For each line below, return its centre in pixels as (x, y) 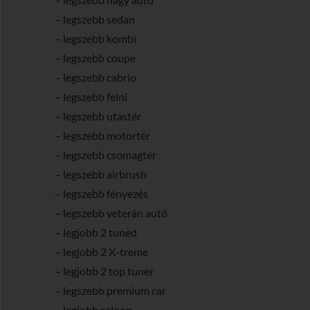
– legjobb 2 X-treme (101, 252)
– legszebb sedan (95, 19)
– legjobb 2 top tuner (104, 271)
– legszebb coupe (95, 58)
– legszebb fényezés (101, 193)
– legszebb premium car (110, 290)
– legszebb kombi (95, 38)
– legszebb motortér (102, 135)
